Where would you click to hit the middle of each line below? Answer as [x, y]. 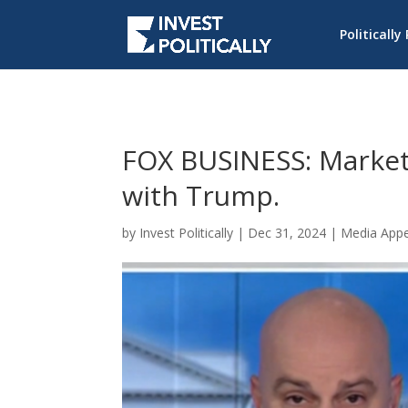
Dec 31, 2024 [287, 232]
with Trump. [201, 195]
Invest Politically [187, 232]
